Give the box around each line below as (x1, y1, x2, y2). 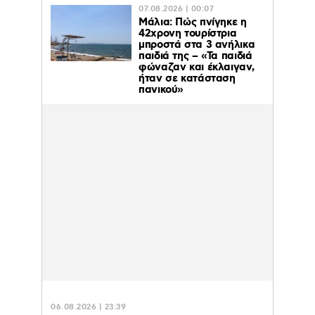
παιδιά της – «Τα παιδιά (139, 49, 252, 63)
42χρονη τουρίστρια (139, 26, 237, 41)
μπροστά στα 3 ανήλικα (139, 37, 255, 52)
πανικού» (139, 82, 184, 97)
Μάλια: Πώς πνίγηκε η (139, 15, 247, 30)
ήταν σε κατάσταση (139, 71, 236, 86)
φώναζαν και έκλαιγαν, (139, 60, 255, 75)
